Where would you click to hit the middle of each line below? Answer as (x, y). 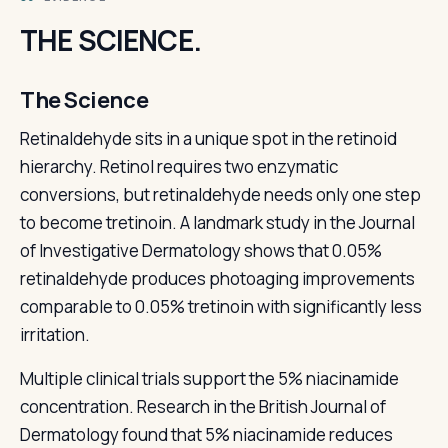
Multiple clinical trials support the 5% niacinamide (209, 378)
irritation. (55, 334)
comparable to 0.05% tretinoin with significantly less (221, 306)
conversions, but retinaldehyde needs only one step (220, 194)
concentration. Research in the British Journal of (203, 406)
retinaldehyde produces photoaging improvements (217, 278)
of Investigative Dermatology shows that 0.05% (201, 250)
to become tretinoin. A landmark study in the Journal (217, 222)
